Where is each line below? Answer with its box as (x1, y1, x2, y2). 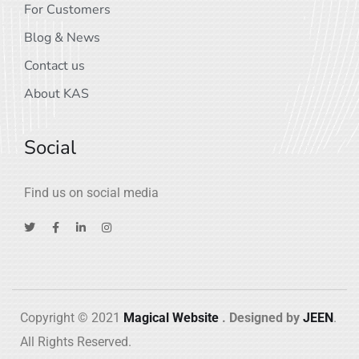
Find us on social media (24, 185, 159, 201)
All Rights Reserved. (20, 334, 131, 350)
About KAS (24, 85, 89, 103)
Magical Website (123, 310, 219, 326)
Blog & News (24, 29, 100, 47)
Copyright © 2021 (20, 310, 123, 326)
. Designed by (219, 310, 300, 326)
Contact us (24, 57, 85, 75)
